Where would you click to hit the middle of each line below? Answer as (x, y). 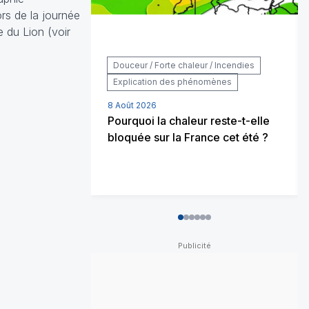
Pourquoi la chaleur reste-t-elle (189, 120)
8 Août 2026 (132, 105)
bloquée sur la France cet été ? (188, 137)
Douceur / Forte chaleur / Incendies (184, 65)
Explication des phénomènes (172, 81)
